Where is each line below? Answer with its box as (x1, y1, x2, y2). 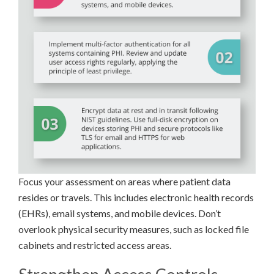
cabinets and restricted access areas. (18, 239, 171, 251)
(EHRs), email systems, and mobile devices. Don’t (18, 207, 221, 219)
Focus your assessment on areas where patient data (18, 175, 231, 187)
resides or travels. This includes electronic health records (18, 191, 254, 203)
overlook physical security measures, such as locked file (18, 223, 249, 235)
